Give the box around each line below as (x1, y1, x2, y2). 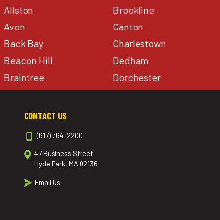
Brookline (112, 4, 154, 16)
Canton (112, 21, 143, 33)
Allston (4, 4, 34, 16)
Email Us (34, 178, 60, 187)
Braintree (4, 71, 45, 83)
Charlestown (112, 37, 166, 50)
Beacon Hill (4, 54, 53, 66)
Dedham (112, 54, 149, 66)
